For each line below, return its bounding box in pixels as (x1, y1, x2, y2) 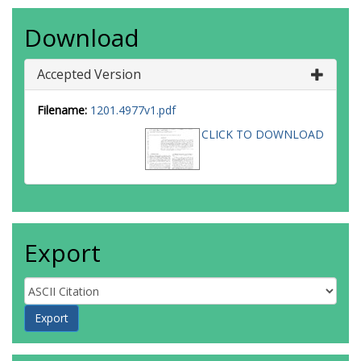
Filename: (37, 102, 87, 118)
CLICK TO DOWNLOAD (201, 127, 324, 142)
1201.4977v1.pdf (90, 102, 176, 118)
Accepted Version (37, 65, 141, 83)
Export (24, 236, 101, 269)
